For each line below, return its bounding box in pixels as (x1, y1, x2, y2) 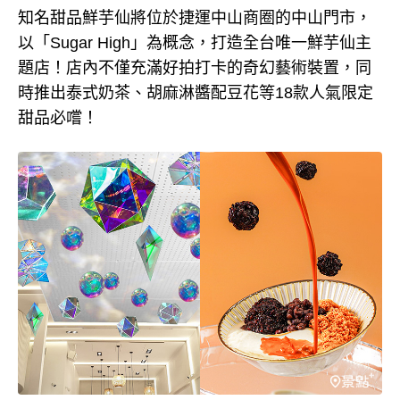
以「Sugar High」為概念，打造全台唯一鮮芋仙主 (18, 34, 371, 52)
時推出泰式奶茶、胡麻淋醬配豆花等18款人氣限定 (18, 84, 373, 102)
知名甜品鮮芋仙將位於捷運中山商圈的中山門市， (18, 9, 371, 27)
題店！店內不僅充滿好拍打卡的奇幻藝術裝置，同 (18, 59, 371, 77)
